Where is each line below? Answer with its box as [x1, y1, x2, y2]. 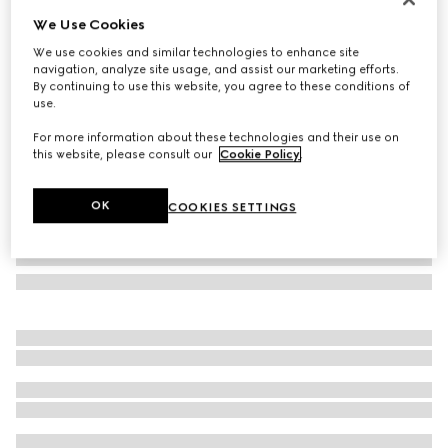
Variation [16, 65, 69, 79]
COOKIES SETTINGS [168, 200, 297, 215]
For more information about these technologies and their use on [33, 130, 400, 145]
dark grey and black [68, 65, 180, 79]
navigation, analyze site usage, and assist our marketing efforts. [33, 62, 400, 77]
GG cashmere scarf [16, 18, 160, 37]
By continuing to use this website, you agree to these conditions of [33, 79, 411, 94]
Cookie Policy [220, 147, 301, 162]
